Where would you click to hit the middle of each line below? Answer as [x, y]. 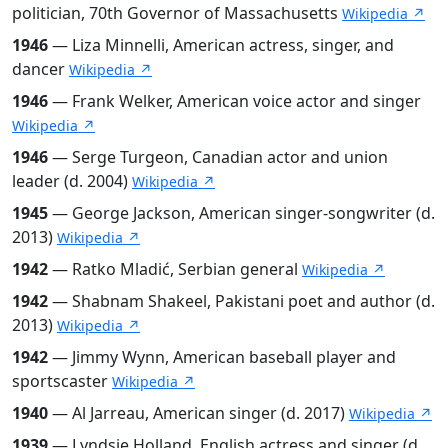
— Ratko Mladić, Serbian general [175, 268]
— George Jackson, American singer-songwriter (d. [241, 212]
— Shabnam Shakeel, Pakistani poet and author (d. [241, 300]
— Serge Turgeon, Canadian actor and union [218, 156]
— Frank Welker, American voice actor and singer [234, 100]
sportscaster [62, 380]
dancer [40, 68]
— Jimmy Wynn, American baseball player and [222, 356]
